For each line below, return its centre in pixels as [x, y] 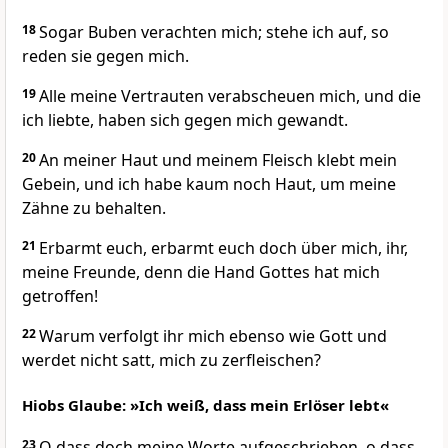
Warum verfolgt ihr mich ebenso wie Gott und [213, 336]
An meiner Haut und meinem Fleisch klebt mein [218, 160]
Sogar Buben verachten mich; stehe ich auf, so [214, 32]
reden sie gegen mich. [105, 56]
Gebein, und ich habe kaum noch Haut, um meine [209, 184]
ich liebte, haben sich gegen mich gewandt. [185, 120]
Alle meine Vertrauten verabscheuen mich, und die [230, 96]
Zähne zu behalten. [94, 208]
